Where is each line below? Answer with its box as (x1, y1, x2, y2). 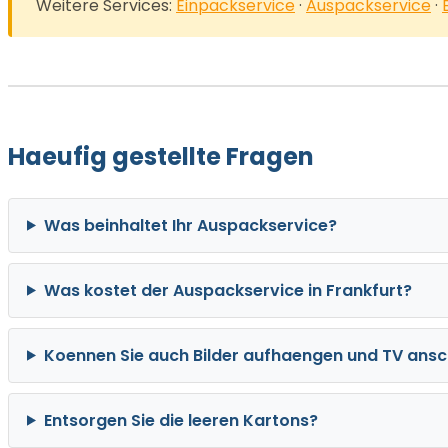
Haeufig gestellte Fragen (8, 139, 314, 173)
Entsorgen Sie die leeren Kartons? (43, 408, 318, 432)
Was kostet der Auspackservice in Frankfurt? (43, 278, 412, 302)
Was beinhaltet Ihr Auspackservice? (43, 213, 337, 237)
